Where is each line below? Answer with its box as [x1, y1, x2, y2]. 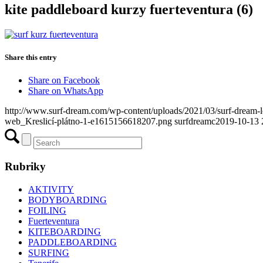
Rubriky [5, 160, 46, 173]
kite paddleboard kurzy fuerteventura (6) [5, 1, 253, 17]
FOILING [28, 205, 66, 215]
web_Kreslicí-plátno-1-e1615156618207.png [5, 116, 172, 127]
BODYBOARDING [28, 194, 107, 205]
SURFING [28, 247, 69, 258]
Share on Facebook [28, 75, 100, 86]
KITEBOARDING [28, 226, 101, 237]
